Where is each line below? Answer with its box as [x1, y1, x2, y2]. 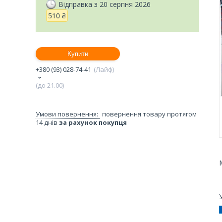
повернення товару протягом [102, 109, 197, 118]
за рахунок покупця [59, 117, 127, 127]
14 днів [36, 117, 59, 127]
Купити [67, 50, 88, 57]
